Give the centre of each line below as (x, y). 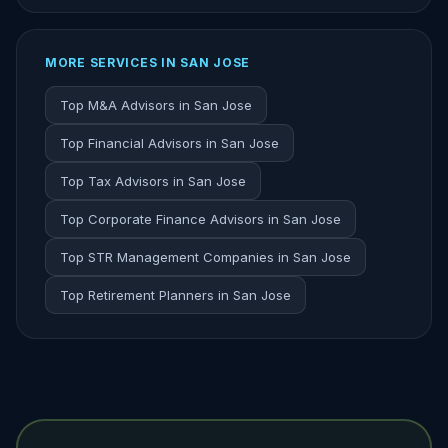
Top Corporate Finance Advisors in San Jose (200, 219)
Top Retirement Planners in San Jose (175, 295)
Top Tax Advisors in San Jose (153, 181)
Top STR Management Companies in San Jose (205, 257)
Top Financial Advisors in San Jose (169, 143)
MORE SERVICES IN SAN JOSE (147, 62)
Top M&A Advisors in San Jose (156, 105)
